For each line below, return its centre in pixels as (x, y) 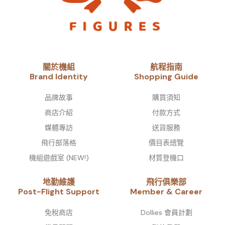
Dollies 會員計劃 (166, 213)
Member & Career (166, 192)
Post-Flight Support (59, 192)
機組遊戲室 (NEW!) (59, 158)
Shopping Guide (166, 77)
